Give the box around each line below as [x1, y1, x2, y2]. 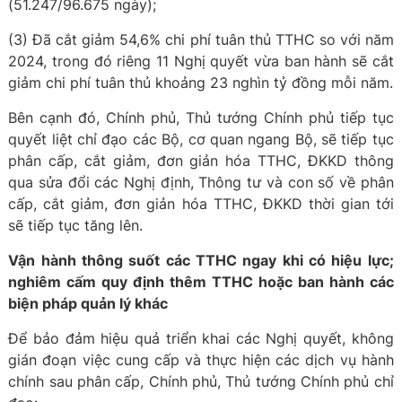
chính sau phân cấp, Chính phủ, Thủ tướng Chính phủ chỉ [8, 372, 394, 390]
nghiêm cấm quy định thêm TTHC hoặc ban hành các [8, 273, 394, 291]
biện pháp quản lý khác [8, 294, 169, 312]
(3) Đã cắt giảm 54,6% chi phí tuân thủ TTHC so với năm [8, 31, 394, 48]
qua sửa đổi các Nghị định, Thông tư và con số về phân [8, 173, 394, 191]
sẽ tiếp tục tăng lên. [8, 216, 144, 234]
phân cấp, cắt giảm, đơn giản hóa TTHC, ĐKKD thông [8, 152, 394, 170]
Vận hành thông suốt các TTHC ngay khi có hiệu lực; [8, 251, 394, 269]
